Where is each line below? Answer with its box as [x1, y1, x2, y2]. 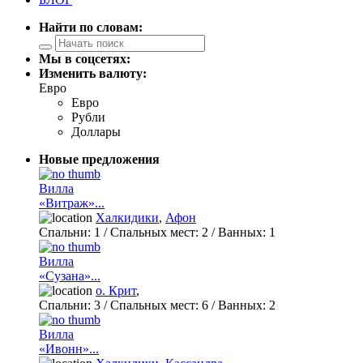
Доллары [71, 125, 121, 139]
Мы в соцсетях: [39, 52, 130, 66]
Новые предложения [39, 152, 160, 167]
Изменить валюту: [39, 66, 147, 81]
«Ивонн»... [39, 342, 99, 357]
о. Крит [96, 284, 136, 298]
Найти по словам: [39, 20, 143, 35]
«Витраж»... [39, 196, 105, 211]
